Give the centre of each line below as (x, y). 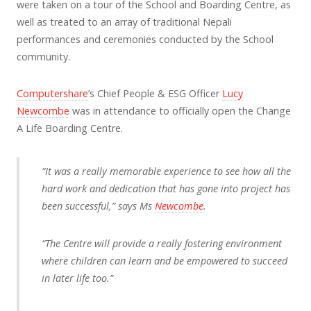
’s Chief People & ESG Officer (155, 94)
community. (43, 56)
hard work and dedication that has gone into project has (166, 189)
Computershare (52, 94)
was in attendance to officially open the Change (180, 111)
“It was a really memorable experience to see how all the (166, 171)
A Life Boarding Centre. (70, 128)
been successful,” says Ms (98, 206)
